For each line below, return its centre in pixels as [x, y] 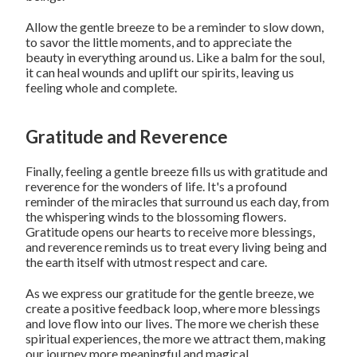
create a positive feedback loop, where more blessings [173, 308]
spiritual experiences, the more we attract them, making [176, 339]
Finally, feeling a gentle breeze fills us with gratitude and [177, 171]
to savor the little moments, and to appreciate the [159, 42]
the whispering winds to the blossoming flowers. [156, 217]
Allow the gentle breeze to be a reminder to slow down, [175, 27]
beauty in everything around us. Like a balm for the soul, [175, 57]
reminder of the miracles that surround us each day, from [178, 202]
